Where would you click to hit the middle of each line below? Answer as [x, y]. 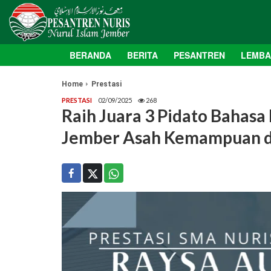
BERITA [142, 55]
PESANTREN [199, 55]
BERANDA [90, 55]
